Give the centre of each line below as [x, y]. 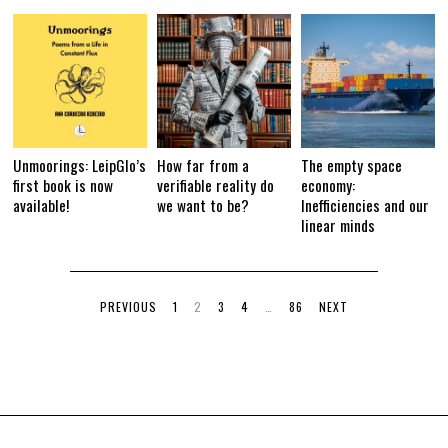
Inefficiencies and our [364, 205]
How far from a [203, 165]
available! [41, 205]
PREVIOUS [128, 307]
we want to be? [203, 205]
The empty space [351, 165]
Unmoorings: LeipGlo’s [80, 165]
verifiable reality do [216, 185]
